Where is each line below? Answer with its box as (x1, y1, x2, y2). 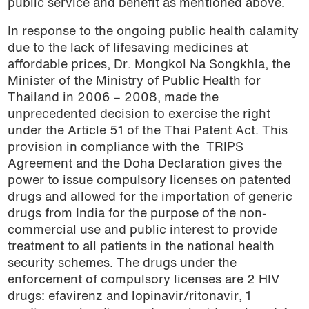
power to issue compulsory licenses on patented (7, 175, 291, 188)
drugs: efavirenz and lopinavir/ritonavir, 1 (7, 291, 251, 303)
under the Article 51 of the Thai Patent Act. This (7, 126, 288, 138)
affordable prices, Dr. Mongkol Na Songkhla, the (7, 59, 290, 72)
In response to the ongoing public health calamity (7, 26, 299, 39)
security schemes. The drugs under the (7, 258, 237, 270)
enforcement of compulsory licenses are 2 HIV (7, 275, 279, 287)
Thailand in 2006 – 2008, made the (7, 92, 219, 105)
